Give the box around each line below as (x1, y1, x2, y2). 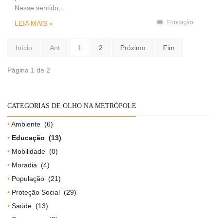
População (12, 174, 44, 182)
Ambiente (11, 120, 40, 128)
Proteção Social (12, 188, 60, 196)
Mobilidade (12, 147, 45, 155)
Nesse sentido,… (15, 3, 67, 12)
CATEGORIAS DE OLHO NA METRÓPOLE (7, 102, 136, 109)
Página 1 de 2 (7, 66, 50, 74)
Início (16, 43, 32, 52)
